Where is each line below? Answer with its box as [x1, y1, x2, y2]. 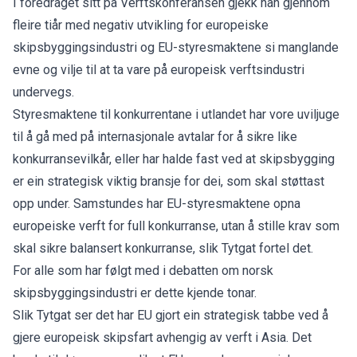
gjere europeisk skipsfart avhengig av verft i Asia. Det [13, 329, 312, 345]
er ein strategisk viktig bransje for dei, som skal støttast [13, 173, 324, 189]
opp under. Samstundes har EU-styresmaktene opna [13, 195, 300, 211]
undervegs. [13, 84, 74, 100]
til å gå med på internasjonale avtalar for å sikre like [13, 128, 297, 144]
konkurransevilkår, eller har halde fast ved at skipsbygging [13, 151, 335, 167]
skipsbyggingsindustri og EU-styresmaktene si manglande [13, 39, 339, 55]
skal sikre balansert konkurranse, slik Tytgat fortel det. [13, 240, 313, 256]
